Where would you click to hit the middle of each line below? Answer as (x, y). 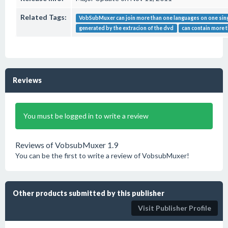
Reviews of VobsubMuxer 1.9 (67, 145)
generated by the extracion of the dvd (126, 28)
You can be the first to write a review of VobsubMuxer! (102, 155)
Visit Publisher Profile (175, 208)
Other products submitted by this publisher (89, 193)
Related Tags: (44, 17)
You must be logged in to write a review (86, 116)
